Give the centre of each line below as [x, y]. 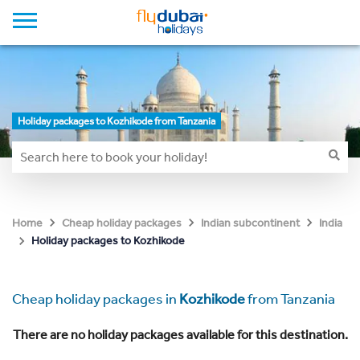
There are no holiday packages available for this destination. [180, 335]
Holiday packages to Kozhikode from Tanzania [117, 121]
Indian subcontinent [250, 223]
